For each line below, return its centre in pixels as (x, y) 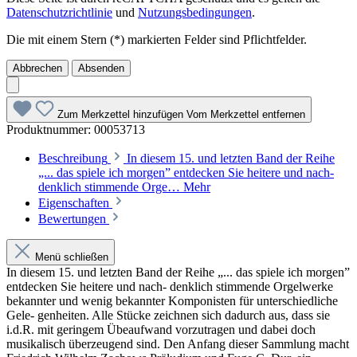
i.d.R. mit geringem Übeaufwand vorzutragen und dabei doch (161, 329)
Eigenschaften (75, 202)
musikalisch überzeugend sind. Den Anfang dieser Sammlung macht (178, 343)
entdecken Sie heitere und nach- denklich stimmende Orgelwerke (170, 286)
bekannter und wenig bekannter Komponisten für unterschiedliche (172, 300)
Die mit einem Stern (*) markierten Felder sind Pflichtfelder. (157, 39)
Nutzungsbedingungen (195, 12)
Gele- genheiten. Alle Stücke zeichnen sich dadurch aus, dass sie (168, 315)
